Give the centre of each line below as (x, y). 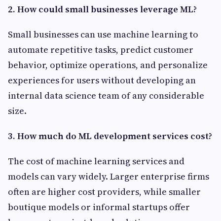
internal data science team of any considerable (106, 96)
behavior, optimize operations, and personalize (108, 65)
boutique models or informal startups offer (99, 207)
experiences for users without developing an (102, 80)
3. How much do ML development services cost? (110, 136)
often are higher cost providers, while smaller (104, 192)
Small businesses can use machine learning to (103, 35)
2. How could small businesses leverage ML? (102, 9)
